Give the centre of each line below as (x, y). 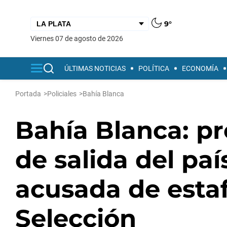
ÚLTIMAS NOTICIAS (95, 68)
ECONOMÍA (200, 68)
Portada (28, 94)
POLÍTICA (154, 68)
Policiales (62, 94)
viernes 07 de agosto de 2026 (79, 38)
